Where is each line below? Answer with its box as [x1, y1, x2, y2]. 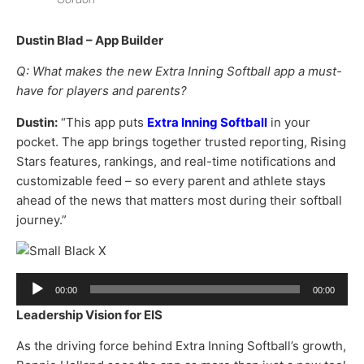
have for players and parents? [16, 83, 187, 99]
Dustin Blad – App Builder [16, 32, 163, 49]
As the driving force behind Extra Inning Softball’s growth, [16, 337, 346, 353]
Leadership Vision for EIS [16, 306, 162, 323]
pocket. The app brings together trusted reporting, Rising [16, 133, 346, 149]
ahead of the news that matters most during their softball [16, 192, 342, 208]
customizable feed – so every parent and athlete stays [16, 172, 326, 188]
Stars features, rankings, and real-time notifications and [16, 153, 336, 169]
